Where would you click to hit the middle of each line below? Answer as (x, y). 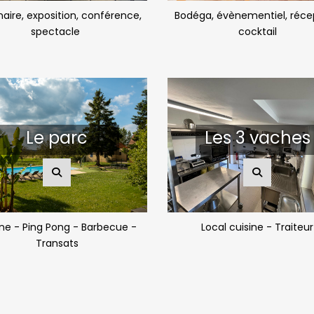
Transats (57, 243)
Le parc (57, 137)
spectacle (57, 31)
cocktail (257, 31)
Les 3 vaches (257, 137)
